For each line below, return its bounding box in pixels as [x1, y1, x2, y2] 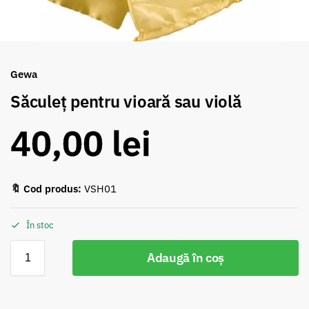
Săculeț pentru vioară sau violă [10, 90, 241, 112]
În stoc [26, 219, 54, 231]
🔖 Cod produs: [10, 182, 81, 196]
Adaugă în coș [146, 249, 225, 266]
